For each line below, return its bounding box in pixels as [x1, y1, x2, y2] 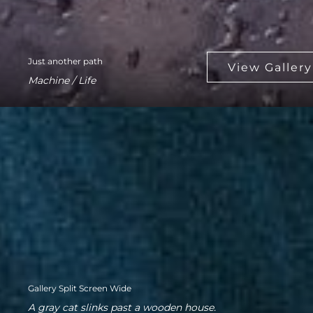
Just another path [28, 56, 103, 66]
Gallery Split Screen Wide [28, 283, 131, 293]
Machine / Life [28, 74, 96, 87]
